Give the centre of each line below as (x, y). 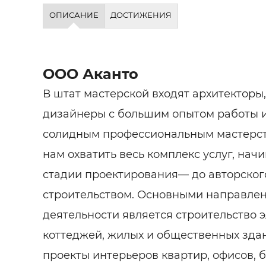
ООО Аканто (91, 74)
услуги (244, 46)
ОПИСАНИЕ (74, 15)
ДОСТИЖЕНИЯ (141, 15)
